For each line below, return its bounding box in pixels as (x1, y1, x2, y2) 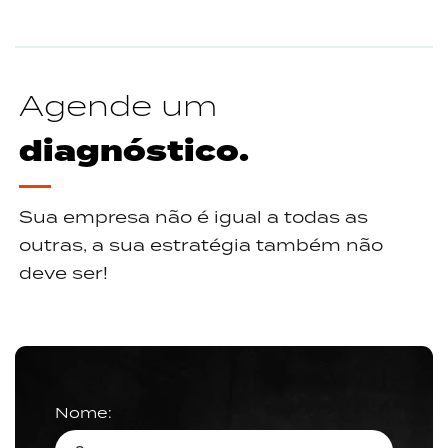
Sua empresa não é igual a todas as (19, 205, 368, 228)
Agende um (19, 85, 218, 123)
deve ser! (19, 261, 108, 284)
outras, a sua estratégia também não (19, 233, 383, 256)
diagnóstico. (19, 129, 249, 175)
